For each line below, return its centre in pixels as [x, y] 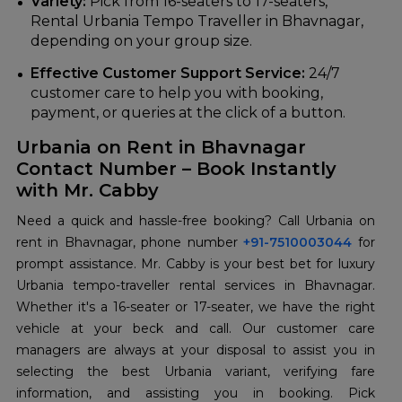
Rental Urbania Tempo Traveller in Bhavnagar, [197, 22]
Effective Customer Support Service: [168, 74]
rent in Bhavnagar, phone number [130, 243]
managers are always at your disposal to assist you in [196, 350]
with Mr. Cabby [87, 191]
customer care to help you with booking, [177, 93]
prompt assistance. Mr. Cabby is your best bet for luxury [196, 264]
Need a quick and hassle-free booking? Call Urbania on [196, 221]
